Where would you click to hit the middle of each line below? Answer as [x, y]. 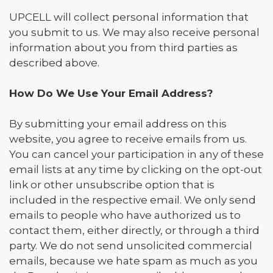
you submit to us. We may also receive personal [134, 32]
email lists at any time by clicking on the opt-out [136, 169]
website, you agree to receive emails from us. [128, 139]
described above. [54, 63]
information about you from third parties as [123, 48]
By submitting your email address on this [118, 124]
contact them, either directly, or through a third [134, 230]
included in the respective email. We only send [133, 200]
